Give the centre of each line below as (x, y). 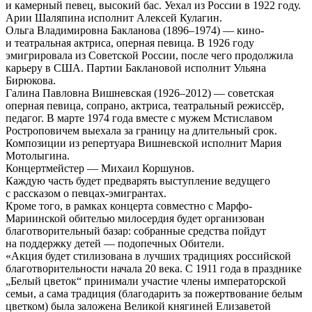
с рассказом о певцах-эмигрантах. (86, 193)
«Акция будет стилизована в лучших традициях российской (148, 256)
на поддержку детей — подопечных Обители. (115, 243)
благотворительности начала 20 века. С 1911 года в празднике (154, 268)
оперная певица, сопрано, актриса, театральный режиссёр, (145, 105)
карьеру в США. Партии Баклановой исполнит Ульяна (136, 68)
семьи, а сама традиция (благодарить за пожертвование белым (154, 293)
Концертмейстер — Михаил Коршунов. (100, 168)
